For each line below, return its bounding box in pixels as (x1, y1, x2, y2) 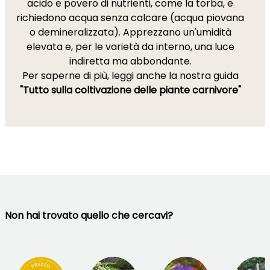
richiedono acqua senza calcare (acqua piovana (16, 11, 244, 25)
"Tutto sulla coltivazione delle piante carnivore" (19, 83, 241, 97)
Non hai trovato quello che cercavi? (5, 209, 173, 222)
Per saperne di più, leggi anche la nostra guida (22, 69, 239, 83)
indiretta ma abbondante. (69, 54, 192, 68)
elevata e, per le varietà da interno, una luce (26, 40, 234, 54)
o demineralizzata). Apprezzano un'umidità (29, 25, 231, 39)
